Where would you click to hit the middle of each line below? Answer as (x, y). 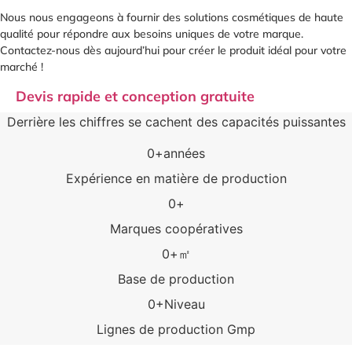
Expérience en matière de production (176, 178)
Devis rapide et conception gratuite (135, 96)
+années (180, 153)
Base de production (176, 279)
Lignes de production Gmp (176, 329)
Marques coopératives (176, 228)
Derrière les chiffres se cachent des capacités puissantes (176, 121)
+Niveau (180, 304)
